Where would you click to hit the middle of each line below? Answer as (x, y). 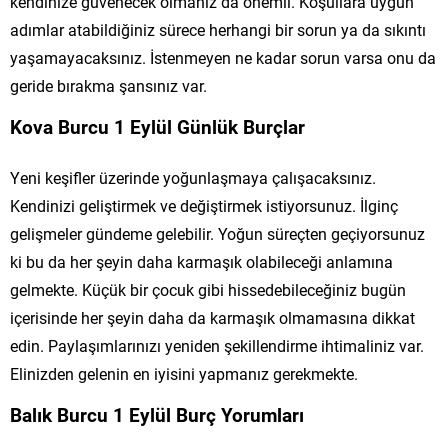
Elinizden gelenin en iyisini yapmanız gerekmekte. (184, 373)
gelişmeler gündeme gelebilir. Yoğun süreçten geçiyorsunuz (217, 233)
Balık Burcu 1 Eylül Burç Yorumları (157, 414)
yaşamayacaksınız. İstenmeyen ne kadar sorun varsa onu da (223, 57)
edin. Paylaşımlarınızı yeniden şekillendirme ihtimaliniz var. (217, 345)
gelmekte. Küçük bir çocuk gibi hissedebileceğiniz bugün (208, 289)
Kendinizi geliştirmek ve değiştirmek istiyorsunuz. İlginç (204, 205)
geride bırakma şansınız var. (108, 85)
